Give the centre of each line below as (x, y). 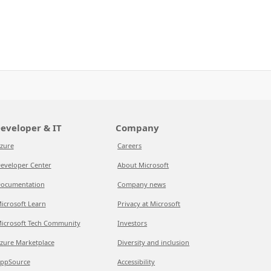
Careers (130, 145)
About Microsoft (143, 165)
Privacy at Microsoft (149, 204)
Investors (132, 223)
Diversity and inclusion (154, 242)
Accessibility (136, 262)
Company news (142, 184)
